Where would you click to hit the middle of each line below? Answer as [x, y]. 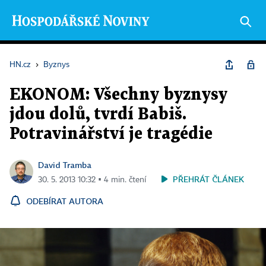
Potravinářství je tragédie [111, 134]
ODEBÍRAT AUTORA [65, 201]
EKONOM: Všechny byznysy [118, 95]
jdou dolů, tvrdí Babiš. [98, 115]
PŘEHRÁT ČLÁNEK [208, 179]
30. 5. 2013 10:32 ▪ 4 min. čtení [92, 180]
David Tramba [65, 165]
